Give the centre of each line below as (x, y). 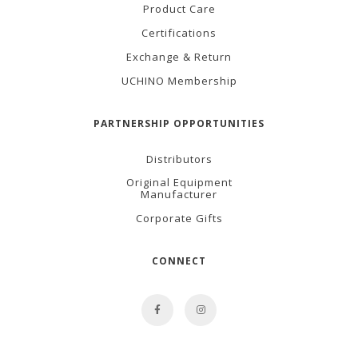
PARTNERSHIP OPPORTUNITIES (179, 123)
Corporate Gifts (179, 219)
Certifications (179, 33)
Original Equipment (179, 183)
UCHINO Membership (179, 81)
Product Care (179, 9)
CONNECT (179, 261)
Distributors (179, 159)
